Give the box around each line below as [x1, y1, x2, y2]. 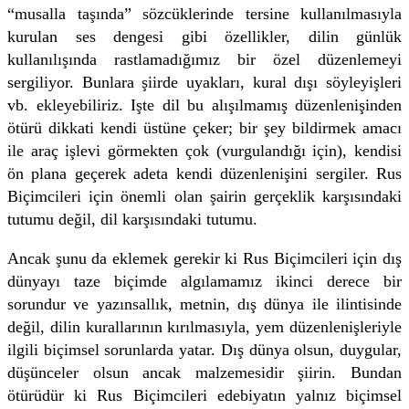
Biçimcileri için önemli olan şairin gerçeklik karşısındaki [7, 186, 402, 205]
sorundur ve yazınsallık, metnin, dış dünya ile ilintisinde [7, 294, 402, 313]
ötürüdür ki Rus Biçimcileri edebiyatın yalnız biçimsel [7, 385, 402, 404]
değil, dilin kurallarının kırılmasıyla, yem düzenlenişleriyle [7, 317, 402, 336]
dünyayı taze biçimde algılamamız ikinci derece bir [7, 271, 402, 290]
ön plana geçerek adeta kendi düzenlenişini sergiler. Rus [7, 163, 402, 183]
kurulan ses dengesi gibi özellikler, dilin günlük [7, 26, 402, 46]
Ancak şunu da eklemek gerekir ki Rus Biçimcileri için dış [7, 248, 402, 267]
